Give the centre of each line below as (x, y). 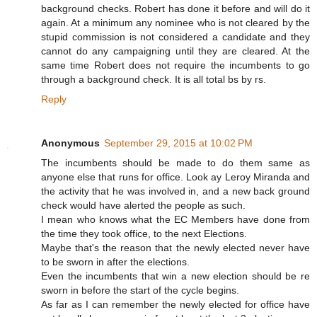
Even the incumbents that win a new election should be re (175, 276)
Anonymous (70, 143)
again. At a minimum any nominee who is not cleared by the (175, 22)
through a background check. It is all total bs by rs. (154, 79)
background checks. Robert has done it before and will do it (175, 8)
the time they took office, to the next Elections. (144, 233)
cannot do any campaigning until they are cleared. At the (175, 51)
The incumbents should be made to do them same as (175, 162)
